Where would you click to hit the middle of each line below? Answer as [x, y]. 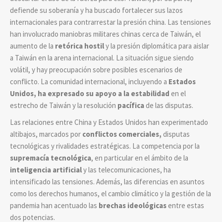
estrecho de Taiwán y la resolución [63, 105]
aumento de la [32, 46]
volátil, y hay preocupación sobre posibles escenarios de [96, 69]
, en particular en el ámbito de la [140, 158]
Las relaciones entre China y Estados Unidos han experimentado [109, 122]
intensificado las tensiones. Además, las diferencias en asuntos [107, 181]
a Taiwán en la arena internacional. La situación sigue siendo [102, 57]
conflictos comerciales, [122, 134]
